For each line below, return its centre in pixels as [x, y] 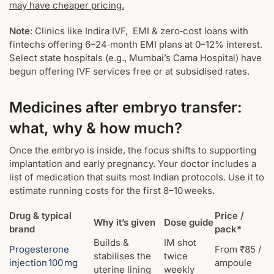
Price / [229, 216]
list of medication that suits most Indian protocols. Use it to [137, 177]
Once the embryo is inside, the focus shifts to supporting [133, 150]
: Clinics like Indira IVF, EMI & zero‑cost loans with [139, 31]
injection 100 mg [43, 263]
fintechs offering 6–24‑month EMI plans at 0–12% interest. [136, 44]
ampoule [233, 263]
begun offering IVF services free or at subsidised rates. [129, 71]
